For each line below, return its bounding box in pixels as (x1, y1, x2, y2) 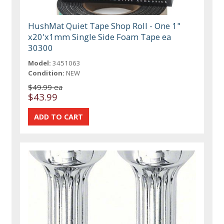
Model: (28, 58, 51, 67)
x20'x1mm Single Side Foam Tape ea (28, 30, 171, 42)
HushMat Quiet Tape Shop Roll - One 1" (28, 19, 181, 31)
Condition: (28, 68, 65, 77)
